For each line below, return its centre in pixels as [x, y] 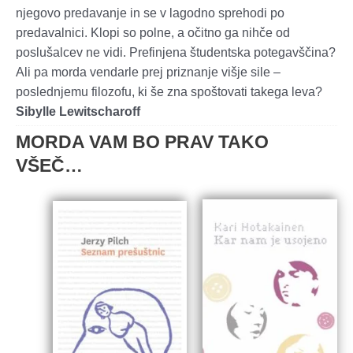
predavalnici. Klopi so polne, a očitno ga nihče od [153, 32]
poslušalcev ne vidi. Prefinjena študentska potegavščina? [176, 52]
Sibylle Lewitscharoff [78, 111]
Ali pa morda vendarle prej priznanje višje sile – [148, 72]
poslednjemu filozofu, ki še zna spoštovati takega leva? [169, 91]
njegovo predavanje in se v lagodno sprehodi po [150, 13]
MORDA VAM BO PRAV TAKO [142, 141]
